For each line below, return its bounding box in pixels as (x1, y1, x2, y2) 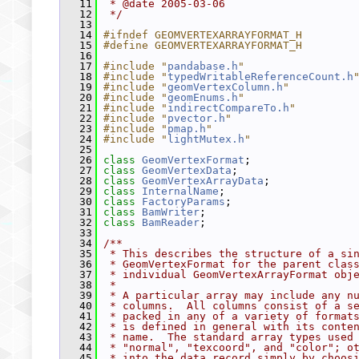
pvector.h (167, 112, 225, 124)
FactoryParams (142, 196, 225, 208)
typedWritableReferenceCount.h (167, 71, 353, 83)
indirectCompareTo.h (167, 102, 289, 114)
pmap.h (167, 123, 206, 135)
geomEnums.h (167, 91, 238, 103)
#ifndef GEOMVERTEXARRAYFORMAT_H (103, 29, 302, 41)
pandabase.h (167, 60, 238, 72)
